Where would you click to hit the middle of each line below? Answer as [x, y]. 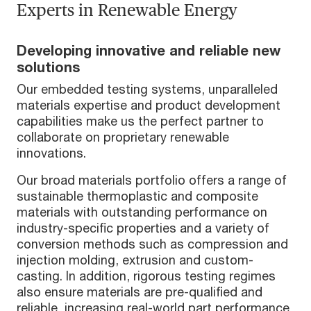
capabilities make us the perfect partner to [140, 121]
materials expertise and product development [149, 105]
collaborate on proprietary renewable [123, 137]
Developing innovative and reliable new [149, 51]
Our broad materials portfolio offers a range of [152, 180]
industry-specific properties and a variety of [143, 228]
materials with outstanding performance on [142, 212]
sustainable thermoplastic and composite [137, 196]
